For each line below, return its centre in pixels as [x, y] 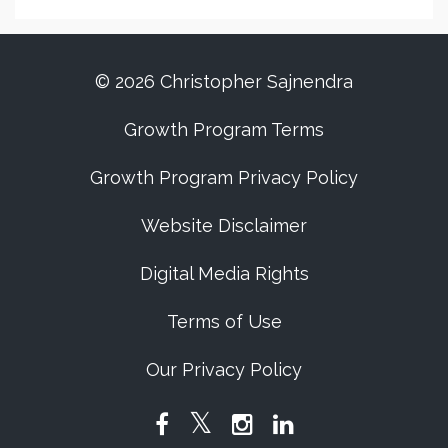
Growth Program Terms [224, 129]
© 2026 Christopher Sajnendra [224, 81]
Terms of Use [224, 321]
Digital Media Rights [224, 273]
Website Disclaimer [224, 225]
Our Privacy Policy [224, 369]
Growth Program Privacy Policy [224, 177]
